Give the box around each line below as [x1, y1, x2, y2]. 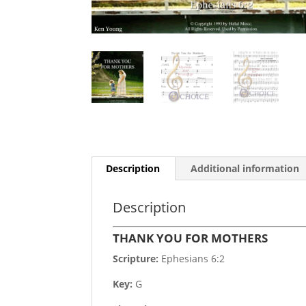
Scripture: [113, 252, 159, 266]
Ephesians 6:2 [158, 252, 225, 266]
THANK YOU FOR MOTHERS [113, 230, 268, 247]
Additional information [191, 162, 300, 176]
